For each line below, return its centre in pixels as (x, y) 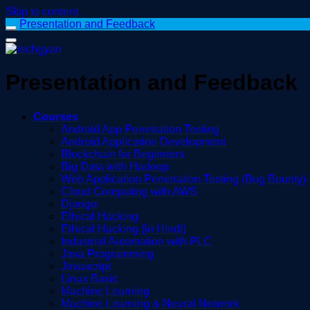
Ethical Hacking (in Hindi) (124, 228)
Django (79, 203)
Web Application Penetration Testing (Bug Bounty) (183, 179)
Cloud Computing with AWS (129, 191)
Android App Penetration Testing (140, 129)
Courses (56, 116)
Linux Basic (90, 278)
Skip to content (42, 11)
